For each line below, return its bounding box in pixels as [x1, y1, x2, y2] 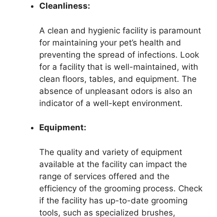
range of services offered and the [39, 171, 170, 181]
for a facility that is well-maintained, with [39, 62, 198, 72]
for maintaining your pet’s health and [39, 37, 181, 47]
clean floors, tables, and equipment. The [39, 74, 197, 84]
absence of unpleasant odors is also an [39, 86, 192, 96]
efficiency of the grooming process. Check [39, 183, 202, 193]
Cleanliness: [39, 1, 90, 11]
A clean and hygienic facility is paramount [39, 25, 201, 35]
